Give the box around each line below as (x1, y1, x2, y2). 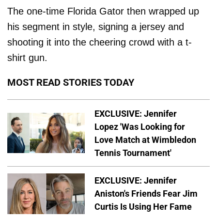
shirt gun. (7, 52, 47, 63)
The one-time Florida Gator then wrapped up (7, 5, 199, 16)
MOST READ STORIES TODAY (7, 76, 134, 88)
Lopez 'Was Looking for (94, 121, 185, 132)
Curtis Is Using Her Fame (94, 201, 192, 212)
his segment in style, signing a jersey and (7, 21, 184, 32)
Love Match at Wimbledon (94, 134, 196, 145)
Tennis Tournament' (94, 147, 171, 158)
